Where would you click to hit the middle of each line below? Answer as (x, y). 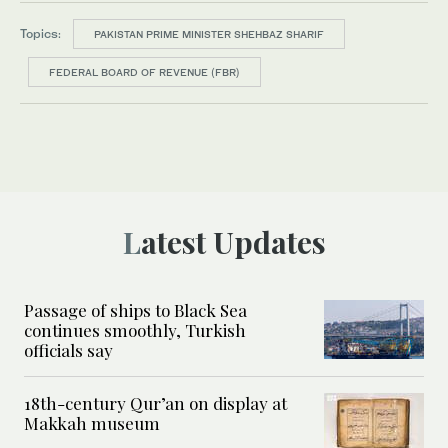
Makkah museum (92, 423)
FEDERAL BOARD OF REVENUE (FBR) (144, 72)
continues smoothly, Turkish (135, 330)
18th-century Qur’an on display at (155, 403)
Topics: (40, 34)
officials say (68, 350)
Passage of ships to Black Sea (135, 310)
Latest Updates (233, 242)
